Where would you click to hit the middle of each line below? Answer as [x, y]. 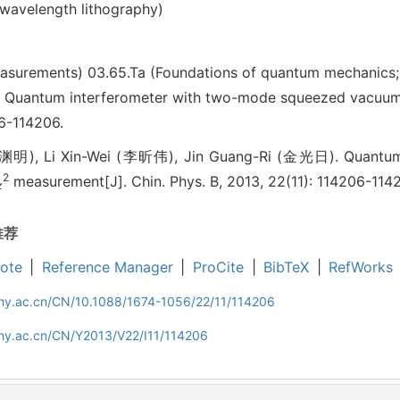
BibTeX [287, 267]
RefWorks [361, 267]
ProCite [218, 267]
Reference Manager [107, 267]
